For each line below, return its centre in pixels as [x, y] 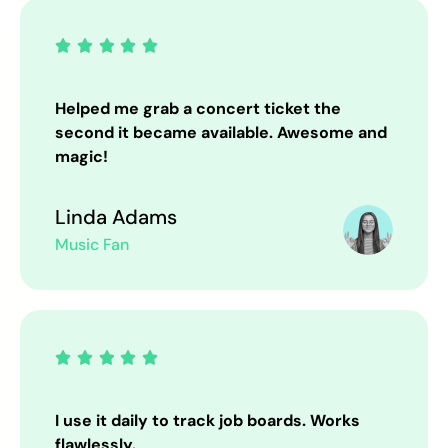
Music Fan [92, 244]
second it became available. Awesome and [221, 132]
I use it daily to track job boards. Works [207, 420]
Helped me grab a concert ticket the [198, 108]
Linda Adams [116, 217]
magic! [81, 156]
